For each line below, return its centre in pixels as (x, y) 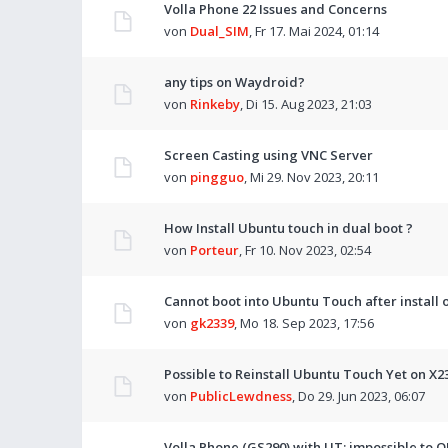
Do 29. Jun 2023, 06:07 (361, 396)
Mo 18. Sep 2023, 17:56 (307, 323)
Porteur (214, 250)
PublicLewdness (241, 396)
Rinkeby (215, 104)
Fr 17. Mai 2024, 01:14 (317, 31)
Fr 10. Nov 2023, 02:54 (308, 250)
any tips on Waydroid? (234, 82)
